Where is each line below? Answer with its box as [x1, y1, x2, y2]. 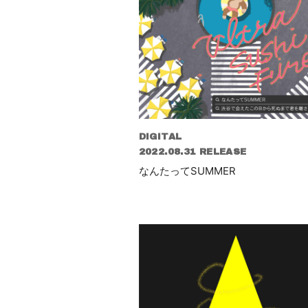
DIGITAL [138, 131, 182, 142]
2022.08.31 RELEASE [138, 146, 247, 157]
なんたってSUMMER [138, 164, 236, 177]
